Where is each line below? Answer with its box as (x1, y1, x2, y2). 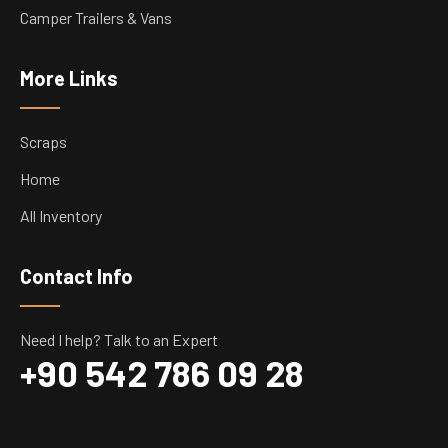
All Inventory (20, 206, 102, 225)
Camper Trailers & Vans (20, 8, 172, 27)
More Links (20, 66, 118, 90)
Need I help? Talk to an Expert (20, 330, 218, 349)
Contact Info (20, 264, 133, 288)
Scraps (20, 132, 67, 151)
